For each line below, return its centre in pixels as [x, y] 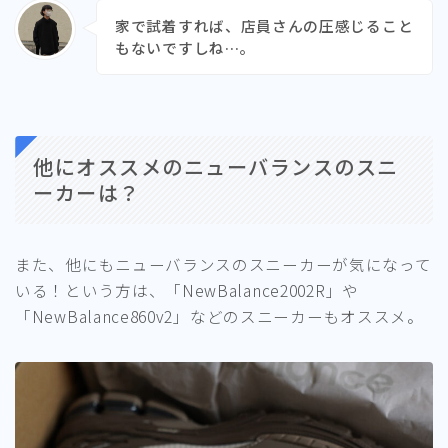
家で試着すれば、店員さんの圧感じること [264, 26]
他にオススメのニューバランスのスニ [216, 167]
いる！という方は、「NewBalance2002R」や [187, 290]
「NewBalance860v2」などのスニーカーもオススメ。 [219, 316]
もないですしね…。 [185, 48]
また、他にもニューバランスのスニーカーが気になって [223, 264]
